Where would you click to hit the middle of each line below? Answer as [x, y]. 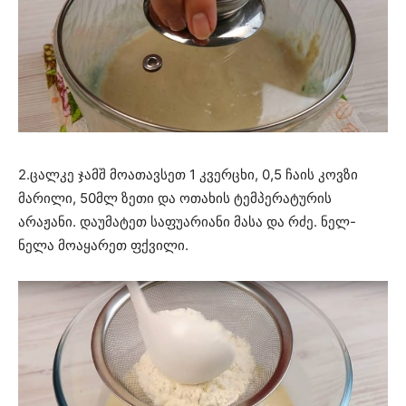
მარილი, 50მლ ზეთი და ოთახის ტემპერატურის [175, 198]
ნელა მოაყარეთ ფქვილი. [103, 245]
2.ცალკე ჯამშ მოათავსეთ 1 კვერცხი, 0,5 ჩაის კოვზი [188, 174]
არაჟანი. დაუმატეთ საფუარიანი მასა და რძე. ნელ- [187, 221]
